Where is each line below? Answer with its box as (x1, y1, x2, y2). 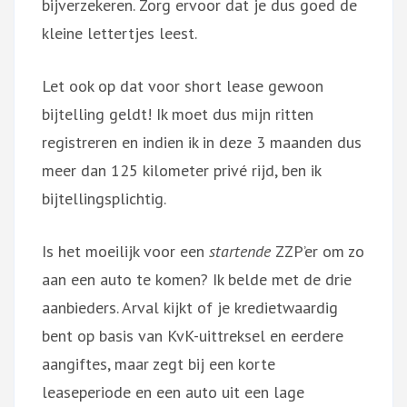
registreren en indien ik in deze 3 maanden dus (42, 131, 362, 153)
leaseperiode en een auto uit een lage (42, 381, 304, 402)
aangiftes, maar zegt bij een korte (42, 352, 275, 374)
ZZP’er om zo (271, 240, 364, 262)
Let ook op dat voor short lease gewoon (42, 74, 323, 96)
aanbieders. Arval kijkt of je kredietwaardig (42, 296, 338, 318)
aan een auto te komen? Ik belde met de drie (42, 268, 352, 290)
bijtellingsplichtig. (42, 187, 166, 209)
